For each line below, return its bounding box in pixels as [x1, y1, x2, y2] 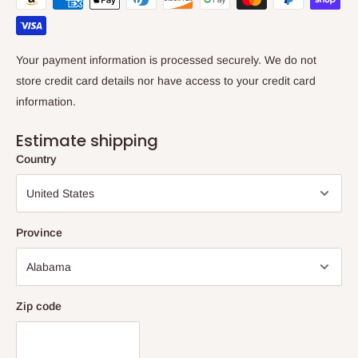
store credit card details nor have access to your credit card [16, 74, 316, 87]
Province [16, 225, 62, 239]
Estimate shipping [16, 129, 158, 152]
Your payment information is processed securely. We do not [16, 53, 316, 66]
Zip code [16, 299, 62, 312]
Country [16, 152, 57, 165]
